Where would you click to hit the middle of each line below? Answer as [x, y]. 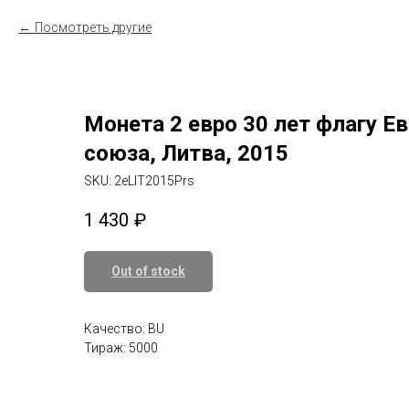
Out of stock [148, 272]
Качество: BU [124, 329]
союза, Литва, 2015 [186, 153]
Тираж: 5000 [121, 348]
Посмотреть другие [93, 27]
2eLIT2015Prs [154, 181]
